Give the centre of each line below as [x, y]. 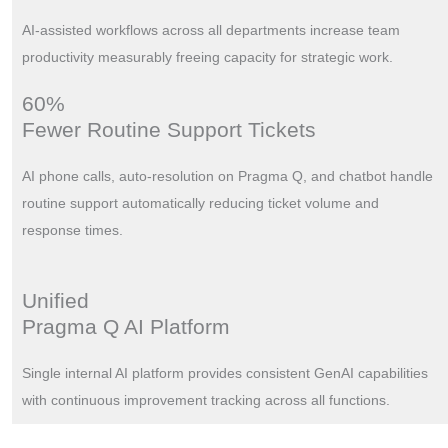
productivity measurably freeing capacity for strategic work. [207, 56]
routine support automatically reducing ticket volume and [200, 202]
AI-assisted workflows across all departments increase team [210, 29]
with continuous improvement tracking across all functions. [205, 400]
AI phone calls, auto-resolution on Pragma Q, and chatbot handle [227, 175]
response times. [72, 229]
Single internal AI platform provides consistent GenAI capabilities [224, 373]
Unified [55, 301]
